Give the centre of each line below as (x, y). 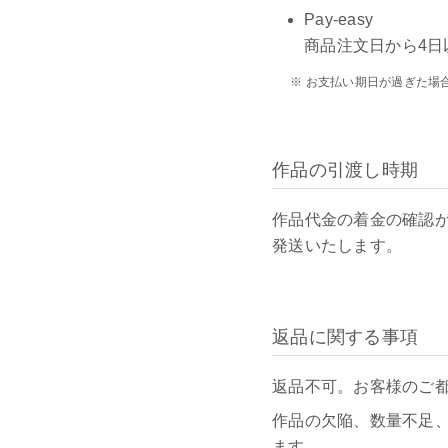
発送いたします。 (337, 245)
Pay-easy (338, 19)
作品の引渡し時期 (345, 169)
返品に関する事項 (345, 336)
